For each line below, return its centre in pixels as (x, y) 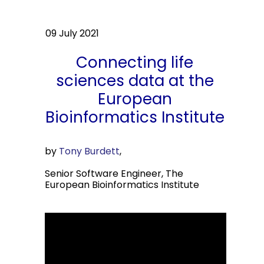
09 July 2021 (72, 33)
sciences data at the (135, 81)
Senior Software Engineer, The (114, 174)
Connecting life (135, 62)
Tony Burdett (89, 151)
